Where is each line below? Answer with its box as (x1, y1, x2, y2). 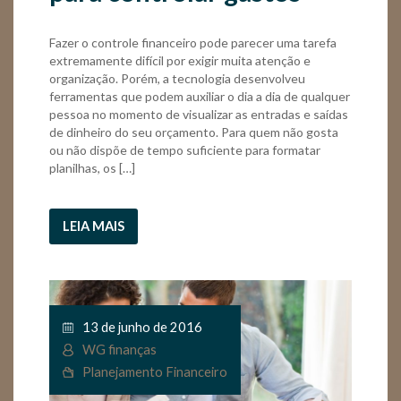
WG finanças (82, 342, 157, 358)
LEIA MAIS (63, 218, 124, 234)
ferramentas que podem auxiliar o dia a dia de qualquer (49, 88, 350, 104)
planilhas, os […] (49, 159, 135, 175)
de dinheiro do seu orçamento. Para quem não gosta (49, 124, 338, 140)
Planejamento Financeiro (82, 364, 227, 380)
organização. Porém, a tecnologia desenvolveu (49, 70, 305, 86)
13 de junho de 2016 (82, 320, 202, 336)
